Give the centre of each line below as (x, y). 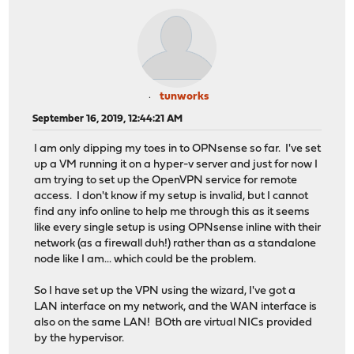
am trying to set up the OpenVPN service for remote (166, 181)
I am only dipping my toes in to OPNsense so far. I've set (178, 149)
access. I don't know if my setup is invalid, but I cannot (171, 197)
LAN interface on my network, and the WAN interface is (176, 307)
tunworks (184, 96)
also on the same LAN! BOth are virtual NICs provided (173, 323)
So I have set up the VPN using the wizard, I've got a (165, 292)
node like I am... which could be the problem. (145, 260)
